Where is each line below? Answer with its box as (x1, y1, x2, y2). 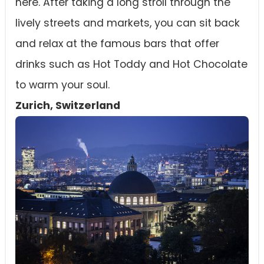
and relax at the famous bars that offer (15, 37, 219, 51)
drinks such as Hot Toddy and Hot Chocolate (15, 57, 247, 72)
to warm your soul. (15, 78, 110, 93)
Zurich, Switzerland (15, 98, 120, 113)
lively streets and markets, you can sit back (15, 16, 240, 31)
